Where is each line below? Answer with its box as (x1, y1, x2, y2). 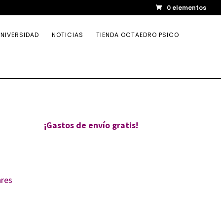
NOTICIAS (52, 31, 83, 39)
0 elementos (167, 3, 206, 12)
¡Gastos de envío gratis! (44, 119, 139, 131)
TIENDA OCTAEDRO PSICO (96, 31, 179, 39)
